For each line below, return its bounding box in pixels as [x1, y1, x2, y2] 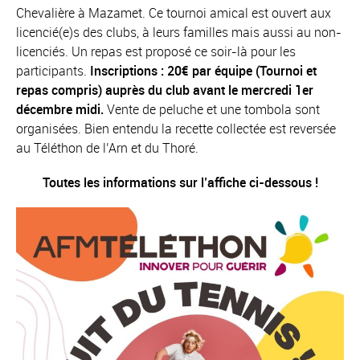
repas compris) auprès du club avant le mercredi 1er [16, 80, 313, 99]
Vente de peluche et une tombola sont [104, 100, 320, 118]
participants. [16, 61, 90, 80]
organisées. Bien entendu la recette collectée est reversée [16, 119, 336, 137]
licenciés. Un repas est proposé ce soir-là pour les [16, 42, 296, 60]
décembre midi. [16, 100, 104, 118]
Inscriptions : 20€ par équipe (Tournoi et [90, 61, 317, 80]
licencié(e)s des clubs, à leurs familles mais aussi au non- [16, 22, 342, 41]
